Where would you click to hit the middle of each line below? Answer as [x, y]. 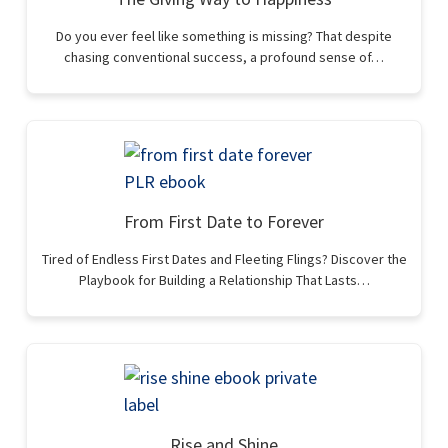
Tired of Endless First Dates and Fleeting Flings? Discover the [224, 259]
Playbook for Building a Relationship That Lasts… [224, 280]
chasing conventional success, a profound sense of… [224, 57]
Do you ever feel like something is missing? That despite [224, 36]
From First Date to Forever [224, 221]
